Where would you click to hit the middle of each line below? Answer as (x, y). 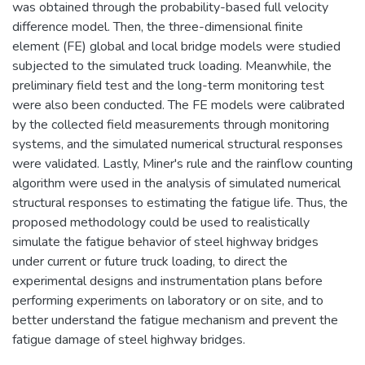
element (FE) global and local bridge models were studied (176, 46)
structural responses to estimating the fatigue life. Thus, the (180, 202)
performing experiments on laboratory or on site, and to (168, 300)
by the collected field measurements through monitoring (171, 124)
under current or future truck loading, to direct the (150, 261)
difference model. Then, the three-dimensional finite (158, 26)
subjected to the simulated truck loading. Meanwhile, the (172, 66)
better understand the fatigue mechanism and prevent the (175, 320)
